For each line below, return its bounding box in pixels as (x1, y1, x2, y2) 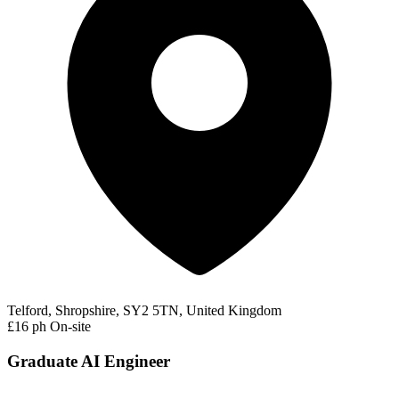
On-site (50, 319, 91, 335)
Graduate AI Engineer (7, 351, 170, 370)
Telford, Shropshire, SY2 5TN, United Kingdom (7, 303, 281, 319)
